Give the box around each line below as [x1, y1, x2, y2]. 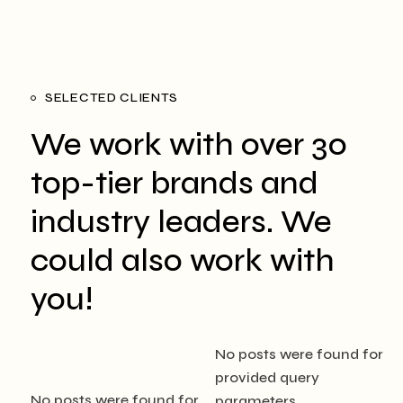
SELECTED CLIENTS [45, 89, 179, 105]
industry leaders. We [31, 202, 332, 241]
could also [31, 241, 183, 280]
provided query [215, 368, 320, 386]
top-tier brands [31, 164, 254, 202]
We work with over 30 [31, 125, 347, 164]
